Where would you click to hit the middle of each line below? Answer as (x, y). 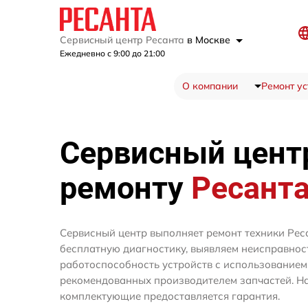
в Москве (210, 40)
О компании (210, 86)
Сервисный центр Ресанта (123, 40)
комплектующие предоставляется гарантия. (170, 296)
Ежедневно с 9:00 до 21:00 (112, 54)
